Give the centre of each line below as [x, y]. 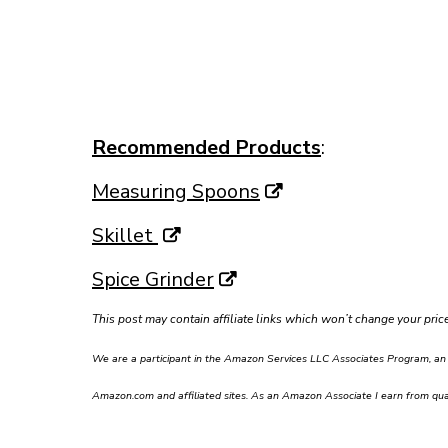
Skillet [125, 235]
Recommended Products [206, 147]
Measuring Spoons [176, 191]
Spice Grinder [153, 279]
